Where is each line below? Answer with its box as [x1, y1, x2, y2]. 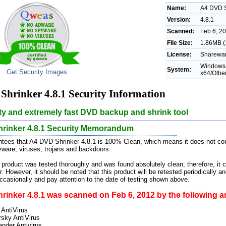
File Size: [167, 39, 193, 46]
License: [167, 51, 192, 58]
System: [167, 66, 191, 73]
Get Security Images [6, 68, 67, 76]
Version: [167, 16, 191, 23]
